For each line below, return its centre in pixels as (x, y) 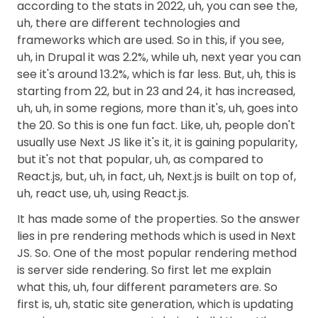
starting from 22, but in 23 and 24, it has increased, (156, 91)
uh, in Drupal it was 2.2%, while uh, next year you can (159, 57)
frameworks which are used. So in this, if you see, (150, 40)
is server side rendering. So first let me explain (144, 270)
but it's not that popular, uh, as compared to (140, 159)
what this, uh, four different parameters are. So (147, 287)
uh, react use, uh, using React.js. (103, 193)
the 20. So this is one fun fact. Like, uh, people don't (156, 125)
